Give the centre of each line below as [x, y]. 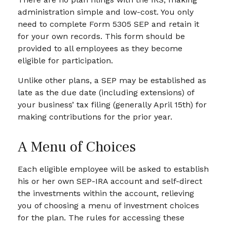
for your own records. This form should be [101, 36]
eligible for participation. [65, 60]
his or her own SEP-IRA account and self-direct [110, 181]
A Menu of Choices [77, 147]
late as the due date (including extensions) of [106, 92]
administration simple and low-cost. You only [106, 12]
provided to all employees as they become [100, 48]
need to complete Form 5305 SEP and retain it [108, 24]
